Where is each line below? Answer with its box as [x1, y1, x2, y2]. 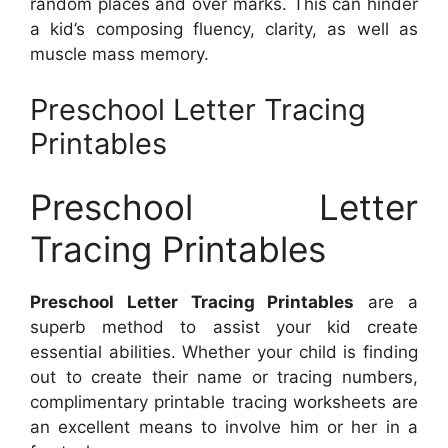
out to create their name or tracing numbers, [30, 367, 418, 388]
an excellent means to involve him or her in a [30, 417, 418, 438]
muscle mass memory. [30, 44, 209, 65]
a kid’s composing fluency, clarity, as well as [30, 19, 418, 40]
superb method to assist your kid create [30, 317, 418, 338]
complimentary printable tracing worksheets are [30, 392, 418, 413]
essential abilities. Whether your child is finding [30, 342, 418, 363]
